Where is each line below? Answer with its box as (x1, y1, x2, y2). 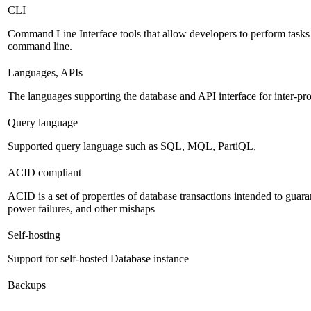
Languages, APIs (8, 67, 83, 79)
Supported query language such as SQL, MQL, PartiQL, (8, 140, 256, 153)
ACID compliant (8, 167, 81, 179)
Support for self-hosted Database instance (8, 253, 189, 265)
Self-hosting (8, 229, 60, 242)
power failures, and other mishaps (8, 203, 155, 215)
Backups (8, 279, 46, 292)
